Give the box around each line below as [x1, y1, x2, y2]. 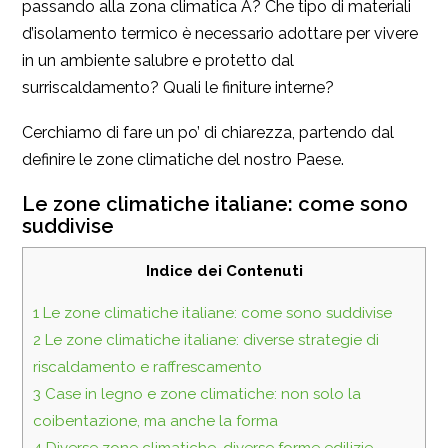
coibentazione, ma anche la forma [33, 412, 278, 431]
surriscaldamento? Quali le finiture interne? [22, 77, 334, 97]
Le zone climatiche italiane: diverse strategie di [41, 331, 379, 350]
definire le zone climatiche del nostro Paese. [22, 149, 344, 169]
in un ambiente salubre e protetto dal [22, 50, 294, 70]
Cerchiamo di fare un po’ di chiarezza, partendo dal [22, 122, 394, 142]
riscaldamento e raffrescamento [33, 358, 262, 377]
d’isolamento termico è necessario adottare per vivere [22, 23, 418, 43]
